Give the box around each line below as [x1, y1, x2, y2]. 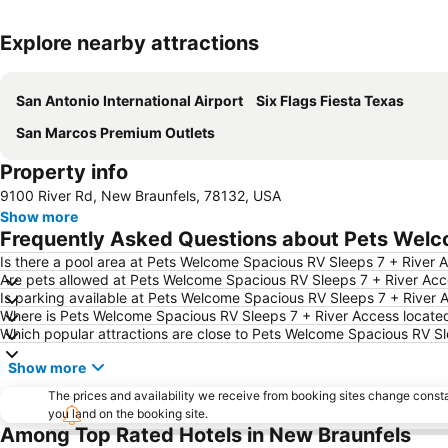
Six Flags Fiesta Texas [256, 92, 404, 109]
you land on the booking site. [48, 406, 208, 421]
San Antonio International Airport [16, 92, 243, 109]
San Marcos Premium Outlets [16, 124, 215, 141]
